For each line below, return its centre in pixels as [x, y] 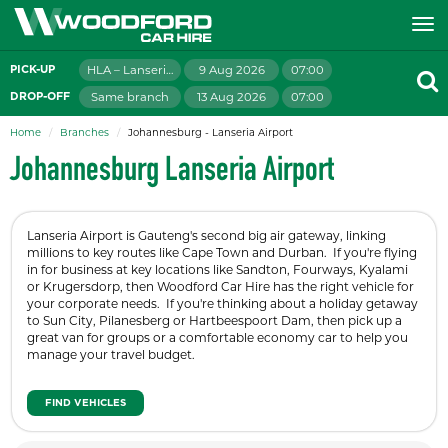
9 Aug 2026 [231, 70]
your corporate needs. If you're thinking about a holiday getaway [222, 303]
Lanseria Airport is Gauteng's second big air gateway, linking [206, 235]
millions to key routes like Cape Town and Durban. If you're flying [222, 252]
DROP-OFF [40, 96]
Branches [84, 132]
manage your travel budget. [111, 354]
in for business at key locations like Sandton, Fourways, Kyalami [217, 269]
